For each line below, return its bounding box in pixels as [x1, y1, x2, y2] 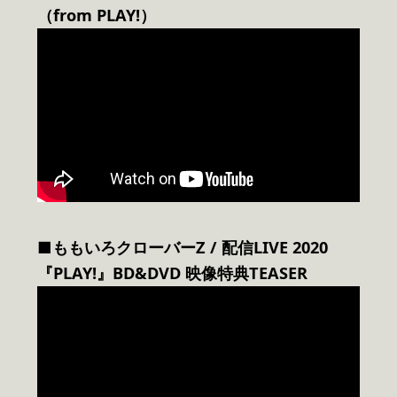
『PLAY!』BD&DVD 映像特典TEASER [37, 262, 307, 284]
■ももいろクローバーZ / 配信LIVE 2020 [37, 237, 328, 259]
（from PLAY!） [37, 4, 156, 27]
